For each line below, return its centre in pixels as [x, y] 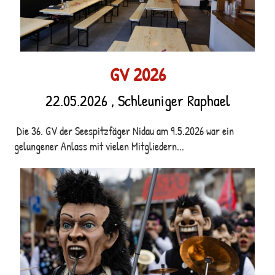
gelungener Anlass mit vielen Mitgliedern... [99, 146]
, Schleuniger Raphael [168, 100]
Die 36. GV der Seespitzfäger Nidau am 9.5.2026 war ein [124, 131]
